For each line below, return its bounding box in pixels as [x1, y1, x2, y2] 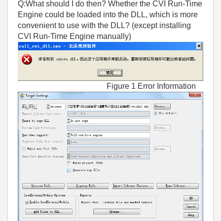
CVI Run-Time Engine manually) [18, 32, 131, 40]
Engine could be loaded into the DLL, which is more [18, 10, 198, 19]
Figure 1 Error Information [18, 81, 196, 90]
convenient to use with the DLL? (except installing [18, 21, 191, 30]
